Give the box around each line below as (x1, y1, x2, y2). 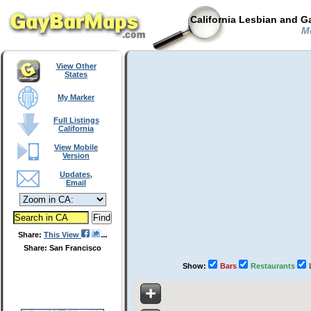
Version (62, 151, 90, 160)
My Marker (58, 93, 94, 101)
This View (44, 230, 81, 239)
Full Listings (53, 116, 99, 124)
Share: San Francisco (24, 244, 101, 252)
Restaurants (250, 262, 297, 270)
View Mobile (54, 143, 98, 151)
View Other (56, 62, 96, 70)
